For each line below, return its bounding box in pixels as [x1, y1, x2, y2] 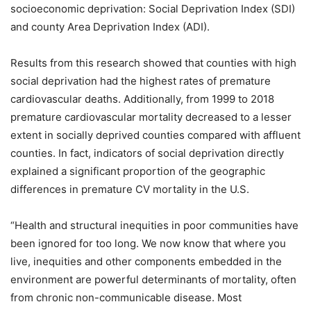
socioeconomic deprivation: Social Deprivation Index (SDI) [10, 1, 295, 15]
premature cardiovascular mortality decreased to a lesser [10, 110, 292, 124]
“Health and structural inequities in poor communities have [10, 218, 299, 232]
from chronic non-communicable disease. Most [10, 290, 242, 304]
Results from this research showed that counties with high [10, 56, 296, 69]
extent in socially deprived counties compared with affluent [10, 128, 301, 142]
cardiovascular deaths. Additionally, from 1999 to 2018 [10, 92, 274, 106]
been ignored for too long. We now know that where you [10, 236, 286, 250]
